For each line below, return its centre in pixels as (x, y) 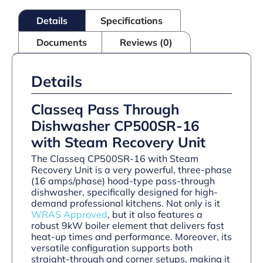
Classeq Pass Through (105, 109)
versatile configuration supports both (112, 247)
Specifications (131, 20)
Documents (62, 42)
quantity (27, 21)
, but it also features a (155, 214)
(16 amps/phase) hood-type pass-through (123, 181)
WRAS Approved (69, 214)
